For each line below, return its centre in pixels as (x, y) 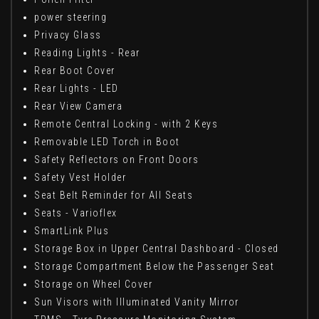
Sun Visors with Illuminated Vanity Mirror (137, 302)
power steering (70, 17)
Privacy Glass (68, 35)
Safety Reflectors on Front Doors (116, 159)
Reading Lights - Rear (87, 52)
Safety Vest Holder (80, 177)
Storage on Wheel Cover (93, 284)
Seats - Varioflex (76, 213)
